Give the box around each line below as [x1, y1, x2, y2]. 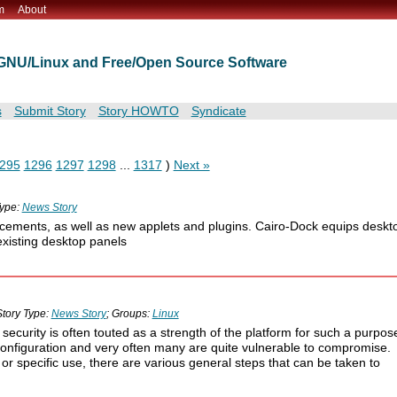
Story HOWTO [97, 105, 179, 119]
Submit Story [13, 105, 86, 119]
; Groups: [105, 307, 152, 321]
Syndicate [191, 105, 246, 119]
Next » [173, 159, 210, 173]
